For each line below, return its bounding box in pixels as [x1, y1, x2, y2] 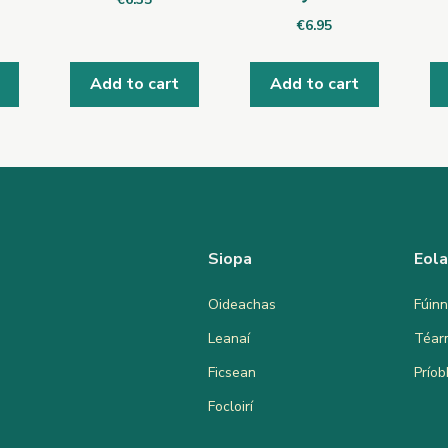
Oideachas [208, 294, 276, 314]
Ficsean [208, 362, 256, 382]
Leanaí [208, 328, 250, 348]
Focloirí [208, 396, 253, 416]
